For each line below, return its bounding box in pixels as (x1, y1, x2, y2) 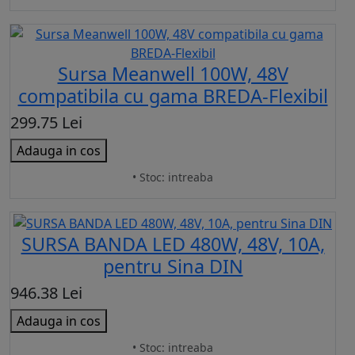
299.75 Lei (10, 112, 82, 134)
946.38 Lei (10, 282, 82, 304)
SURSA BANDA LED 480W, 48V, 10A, (21, 231, 325, 258)
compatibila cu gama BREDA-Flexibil (17, 83, 328, 109)
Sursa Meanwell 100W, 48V (57, 61, 288, 87)
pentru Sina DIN (102, 254, 243, 280)
